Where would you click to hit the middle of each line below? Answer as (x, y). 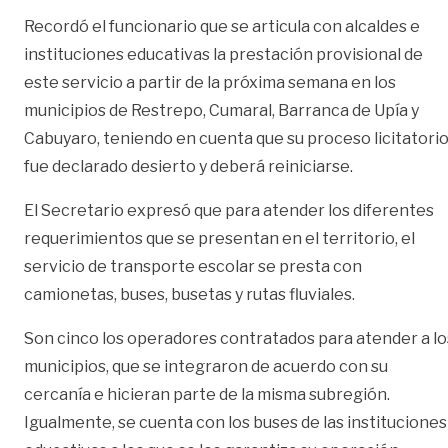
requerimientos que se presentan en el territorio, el (219, 238)
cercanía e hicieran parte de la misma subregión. (207, 394)
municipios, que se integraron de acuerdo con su (206, 366)
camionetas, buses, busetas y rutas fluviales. (189, 294)
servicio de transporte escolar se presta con (193, 266)
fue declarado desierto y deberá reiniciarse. (188, 166)
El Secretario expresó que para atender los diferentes (229, 210)
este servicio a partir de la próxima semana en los (210, 82)
